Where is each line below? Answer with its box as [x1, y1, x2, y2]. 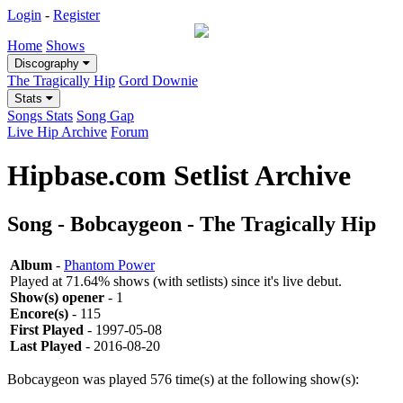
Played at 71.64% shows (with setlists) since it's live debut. [10, 273, 342, 289]
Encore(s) [10, 305, 68, 321]
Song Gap [76, 108, 134, 123]
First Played [10, 321, 84, 337]
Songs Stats [7, 108, 73, 123]
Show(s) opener [10, 289, 104, 305]
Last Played [10, 337, 82, 354]
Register [53, 7, 100, 22]
